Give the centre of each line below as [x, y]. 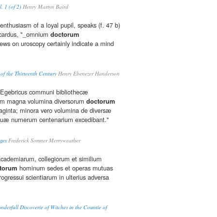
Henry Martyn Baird [45, 7]
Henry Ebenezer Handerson [88, 74]
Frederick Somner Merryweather [44, 140]
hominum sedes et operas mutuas [65, 168]
